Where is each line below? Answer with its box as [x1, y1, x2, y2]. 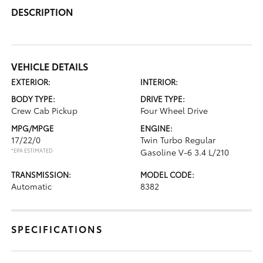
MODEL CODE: [140, 168, 194, 180]
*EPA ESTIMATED [11, 146, 53, 154]
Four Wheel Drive [140, 104, 208, 116]
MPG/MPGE [11, 122, 55, 133]
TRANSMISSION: [11, 168, 72, 180]
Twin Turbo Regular [140, 133, 215, 146]
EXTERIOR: [11, 76, 51, 87]
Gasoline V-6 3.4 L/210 [140, 146, 229, 158]
